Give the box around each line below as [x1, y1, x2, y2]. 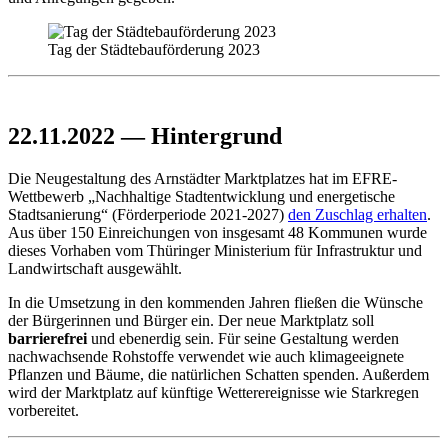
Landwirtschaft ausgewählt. [8, 260, 182, 278]
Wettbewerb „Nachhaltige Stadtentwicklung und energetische [8, 188, 395, 206]
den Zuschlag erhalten [288, 206, 427, 224]
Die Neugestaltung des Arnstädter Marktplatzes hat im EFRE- [8, 170, 397, 188]
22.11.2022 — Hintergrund [8, 123, 282, 150]
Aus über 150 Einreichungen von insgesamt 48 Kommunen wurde [8, 224, 427, 242]
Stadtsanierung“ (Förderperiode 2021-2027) [8, 206, 288, 224]
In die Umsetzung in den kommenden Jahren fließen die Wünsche [8, 294, 423, 312]
